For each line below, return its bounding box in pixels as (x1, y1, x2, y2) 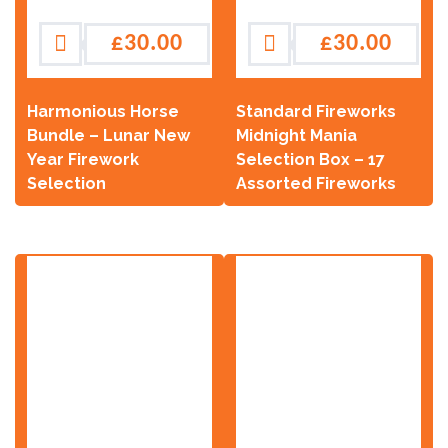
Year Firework (27, 150, 139, 170)
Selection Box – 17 (236, 150, 385, 170)
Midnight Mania (236, 126, 357, 146)
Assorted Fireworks (236, 174, 396, 194)
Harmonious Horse (27, 102, 179, 122)
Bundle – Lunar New (27, 126, 190, 146)
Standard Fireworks (236, 102, 396, 122)
